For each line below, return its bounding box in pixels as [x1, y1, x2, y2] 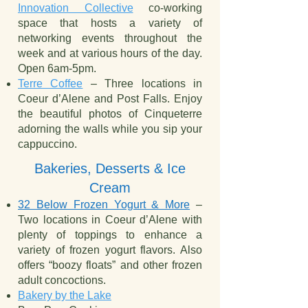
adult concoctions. [18, 274, 106, 286]
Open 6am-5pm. [18, 63, 96, 74]
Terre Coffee [18, 78, 83, 89]
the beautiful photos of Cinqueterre [18, 108, 202, 120]
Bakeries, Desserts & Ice [34, 161, 186, 176]
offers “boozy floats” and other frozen [18, 259, 202, 271]
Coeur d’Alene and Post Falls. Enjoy [18, 93, 202, 104]
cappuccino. [18, 138, 77, 150]
